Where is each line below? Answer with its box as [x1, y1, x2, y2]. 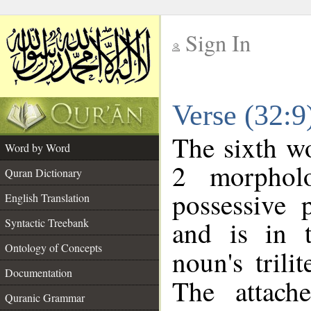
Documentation [5, 265, 72, 280]
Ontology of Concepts [5, 240, 102, 255]
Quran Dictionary [5, 165, 82, 180]
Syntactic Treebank [5, 215, 89, 230]
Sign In [185, 28, 251, 58]
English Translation [5, 190, 90, 205]
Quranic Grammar [5, 290, 85, 305]
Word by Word [5, 140, 70, 155]
